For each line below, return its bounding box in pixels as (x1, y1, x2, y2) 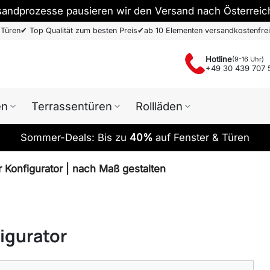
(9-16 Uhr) (231, 54, 264, 63)
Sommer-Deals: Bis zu (20, 131, 130, 143)
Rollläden (135, 99, 183, 113)
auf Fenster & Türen (152, 131, 250, 143)
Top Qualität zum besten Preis (29, 26, 137, 35)
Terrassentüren (31, 99, 112, 113)
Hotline (205, 54, 232, 64)
